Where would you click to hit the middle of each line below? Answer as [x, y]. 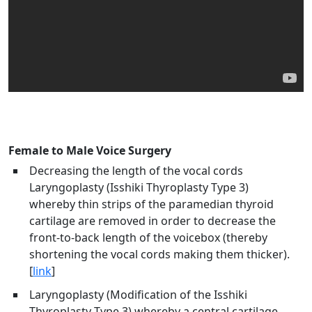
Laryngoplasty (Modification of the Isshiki [138, 295]
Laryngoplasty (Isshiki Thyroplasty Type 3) [139, 188]
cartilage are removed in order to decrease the [153, 221]
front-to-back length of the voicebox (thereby [148, 238]
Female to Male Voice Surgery [90, 151]
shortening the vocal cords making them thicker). [159, 255]
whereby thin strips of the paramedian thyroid [151, 204]
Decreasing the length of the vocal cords [136, 171]
